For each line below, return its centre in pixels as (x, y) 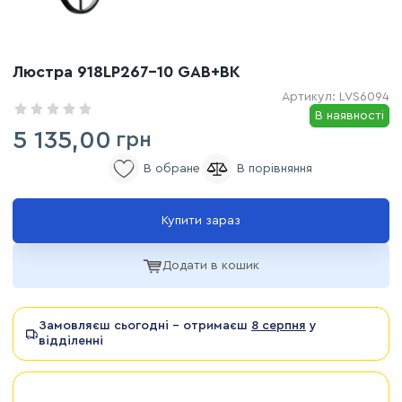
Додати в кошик (211, 266)
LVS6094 (364, 97)
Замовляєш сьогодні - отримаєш (145, 325)
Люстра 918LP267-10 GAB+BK (127, 72)
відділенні (71, 341)
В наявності (350, 116)
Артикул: (310, 97)
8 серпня (279, 325)
